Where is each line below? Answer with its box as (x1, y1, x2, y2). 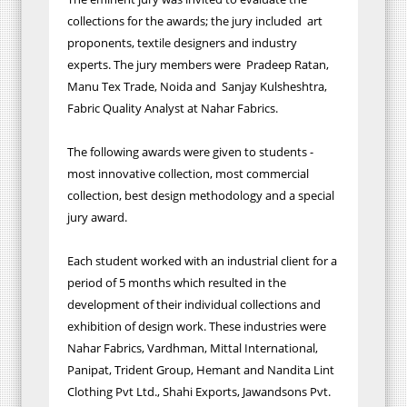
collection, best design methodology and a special (67, 186, 334, 203)
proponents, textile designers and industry (67, 34, 297, 51)
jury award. (67, 208, 127, 225)
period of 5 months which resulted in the (67, 273, 286, 291)
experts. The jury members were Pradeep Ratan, (67, 55, 329, 73)
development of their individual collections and (67, 295, 321, 313)
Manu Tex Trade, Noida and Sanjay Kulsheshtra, (67, 77, 327, 94)
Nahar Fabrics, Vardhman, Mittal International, (67, 339, 318, 356)
